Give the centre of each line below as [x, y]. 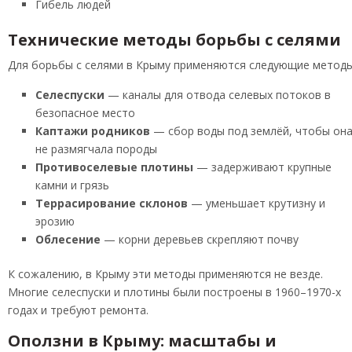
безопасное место [85, 113]
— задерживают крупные [262, 167]
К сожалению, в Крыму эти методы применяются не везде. [165, 274]
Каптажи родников [93, 131]
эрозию [55, 222]
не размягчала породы [96, 149]
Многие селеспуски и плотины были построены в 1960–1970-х [174, 292]
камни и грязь [72, 185]
